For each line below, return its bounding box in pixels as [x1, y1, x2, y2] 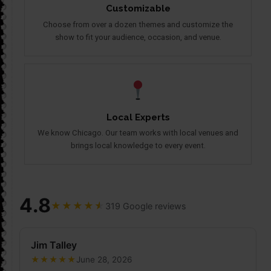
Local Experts [106, 111, 170, 123]
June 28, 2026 [76, 255, 132, 265]
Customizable [105, 3, 171, 15]
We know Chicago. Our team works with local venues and [38, 128, 238, 138]
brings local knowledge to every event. [70, 141, 206, 151]
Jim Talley [30, 239, 77, 252]
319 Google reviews [105, 200, 186, 211]
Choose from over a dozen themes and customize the [43, 19, 233, 29]
